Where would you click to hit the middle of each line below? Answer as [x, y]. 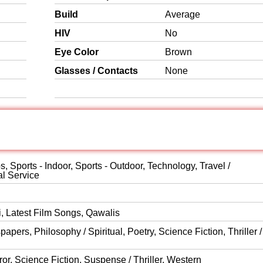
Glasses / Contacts [96, 71]
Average [183, 14]
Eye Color [77, 52]
